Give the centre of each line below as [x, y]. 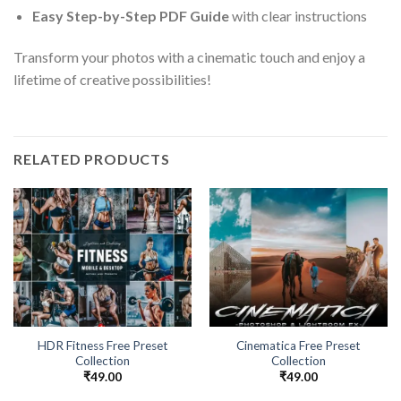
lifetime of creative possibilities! [112, 80]
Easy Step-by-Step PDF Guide [130, 16]
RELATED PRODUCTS [92, 158]
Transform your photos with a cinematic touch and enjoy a [189, 57]
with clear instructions [298, 16]
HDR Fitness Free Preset [102, 345]
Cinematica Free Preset [299, 345]
